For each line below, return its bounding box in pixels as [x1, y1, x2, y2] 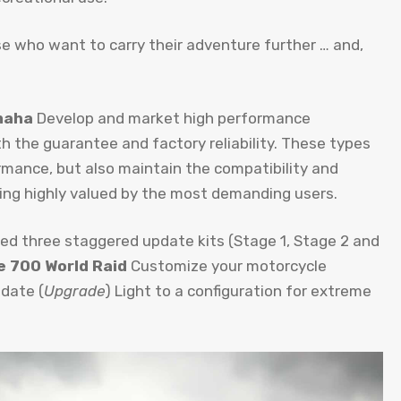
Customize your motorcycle [127, 257, 327, 276]
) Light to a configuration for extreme [105, 282, 371, 301]
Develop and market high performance [33, 108, 311, 127]
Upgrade [44, 282, 105, 301]
